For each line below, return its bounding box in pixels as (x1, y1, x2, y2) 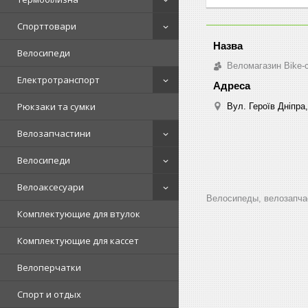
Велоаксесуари (17, 181, 84, 193)
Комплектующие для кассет (17, 234, 139, 247)
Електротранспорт (17, 74, 100, 86)
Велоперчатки (17, 261, 81, 274)
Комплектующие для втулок (17, 208, 140, 220)
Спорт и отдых (17, 288, 81, 300)
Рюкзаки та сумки (17, 100, 96, 113)
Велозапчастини (17, 127, 91, 140)
